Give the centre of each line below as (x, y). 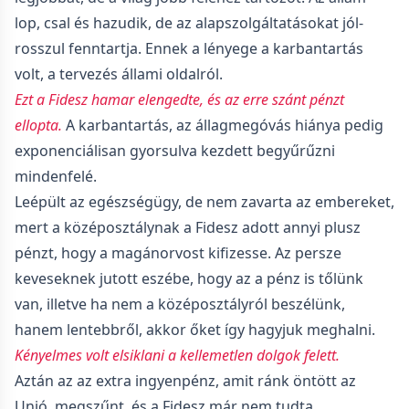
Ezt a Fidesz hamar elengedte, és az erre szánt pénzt (179, 100)
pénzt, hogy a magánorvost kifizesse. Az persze (178, 253)
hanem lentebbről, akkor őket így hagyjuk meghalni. (195, 330)
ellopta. (38, 125)
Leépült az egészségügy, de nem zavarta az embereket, (204, 202)
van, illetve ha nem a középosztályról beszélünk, (180, 304)
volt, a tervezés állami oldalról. (119, 74)
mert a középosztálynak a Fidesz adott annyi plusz (188, 227)
